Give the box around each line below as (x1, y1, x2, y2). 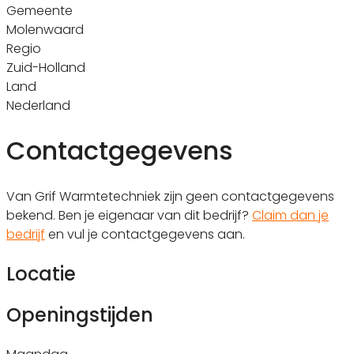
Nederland (6, 96, 70, 115)
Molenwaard (6, 20, 84, 39)
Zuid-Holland (6, 58, 85, 77)
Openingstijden (6, 301, 153, 328)
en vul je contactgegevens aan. (45, 224, 245, 243)
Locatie (6, 260, 76, 287)
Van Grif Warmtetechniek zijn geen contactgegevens (6, 186, 334, 205)
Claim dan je (252, 205, 329, 224)
